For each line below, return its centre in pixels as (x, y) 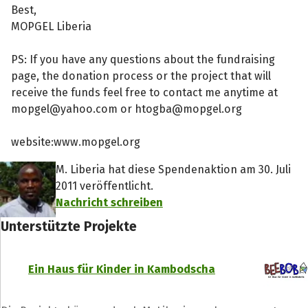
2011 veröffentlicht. (104, 186)
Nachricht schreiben (109, 202)
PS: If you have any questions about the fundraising (143, 59)
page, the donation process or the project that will (141, 76)
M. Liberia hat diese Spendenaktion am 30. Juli (173, 169)
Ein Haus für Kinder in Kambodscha (122, 269)
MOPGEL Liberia (52, 26)
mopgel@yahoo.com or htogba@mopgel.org (127, 109)
